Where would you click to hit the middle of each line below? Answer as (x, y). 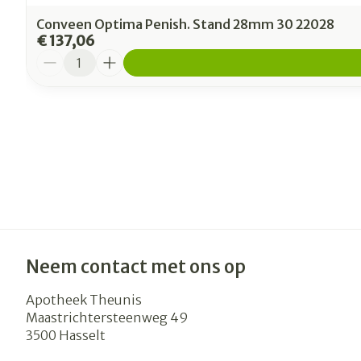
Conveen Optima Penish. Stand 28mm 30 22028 (185, 24)
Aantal (56, 56)
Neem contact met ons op (136, 266)
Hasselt (82, 335)
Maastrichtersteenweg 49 (107, 317)
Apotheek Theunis (84, 299)
